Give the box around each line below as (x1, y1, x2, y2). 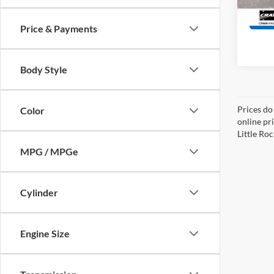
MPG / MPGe (20, 146, 78, 157)
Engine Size (20, 228, 70, 239)
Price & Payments (20, 23, 97, 34)
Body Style (20, 64, 67, 75)
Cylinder (20, 187, 58, 198)
